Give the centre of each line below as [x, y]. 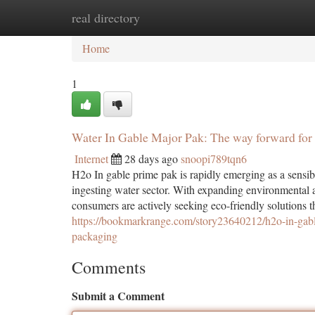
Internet [91, 159]
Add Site [262, 17]
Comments [109, 267]
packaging [95, 236]
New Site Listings [181, 17]
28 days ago [151, 159]
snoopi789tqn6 [214, 159]
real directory [106, 18]
